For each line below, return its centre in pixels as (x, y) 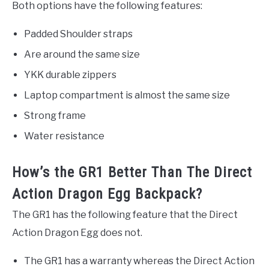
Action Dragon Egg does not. (77, 232)
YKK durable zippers (70, 74)
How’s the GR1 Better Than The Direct (132, 172)
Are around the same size (82, 54)
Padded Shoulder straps (78, 34)
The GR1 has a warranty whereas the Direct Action (139, 261)
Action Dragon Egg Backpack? (107, 194)
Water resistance (64, 136)
